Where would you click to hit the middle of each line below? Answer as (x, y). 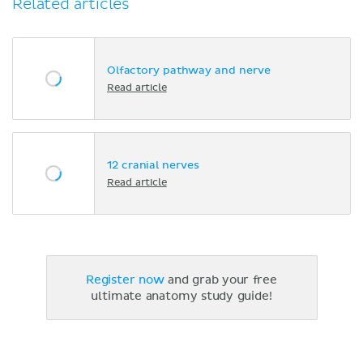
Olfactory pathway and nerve (189, 70)
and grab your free (221, 281)
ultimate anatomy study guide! (181, 297)
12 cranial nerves (153, 165)
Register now (125, 281)
